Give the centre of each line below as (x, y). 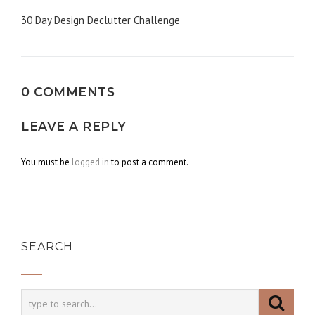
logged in (90, 162)
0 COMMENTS (68, 92)
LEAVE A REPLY (74, 126)
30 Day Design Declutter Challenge (101, 20)
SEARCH (47, 246)
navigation (76, 40)
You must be (46, 162)
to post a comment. (149, 162)
